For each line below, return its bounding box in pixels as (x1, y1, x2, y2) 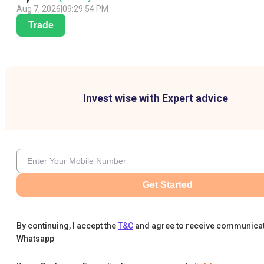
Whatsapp (16, 234, 54, 244)
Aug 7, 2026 (16, 4, 61, 14)
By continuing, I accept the (16, 221, 116, 231)
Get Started (142, 180, 193, 190)
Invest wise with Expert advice (83, 92, 228, 105)
